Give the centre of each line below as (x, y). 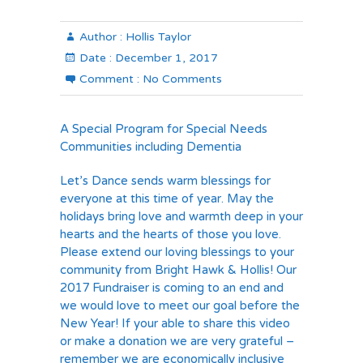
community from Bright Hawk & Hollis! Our (178, 270)
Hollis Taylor (157, 37)
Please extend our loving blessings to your (177, 252)
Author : (101, 37)
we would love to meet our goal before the (180, 305)
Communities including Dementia (151, 147)
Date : (96, 58)
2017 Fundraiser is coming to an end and (172, 288)
